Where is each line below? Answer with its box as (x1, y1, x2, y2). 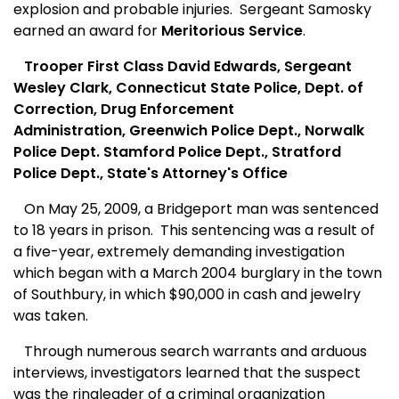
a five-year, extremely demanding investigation (13, 241, 345, 263)
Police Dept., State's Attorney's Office (13, 163, 288, 184)
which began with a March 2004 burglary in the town (13, 263, 382, 284)
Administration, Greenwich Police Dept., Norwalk (13, 120, 364, 142)
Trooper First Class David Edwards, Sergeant (13, 56, 352, 77)
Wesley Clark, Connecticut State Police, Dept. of (13, 77, 363, 99)
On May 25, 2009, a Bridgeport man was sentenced (13, 199, 379, 220)
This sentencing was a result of (160, 220, 375, 241)
